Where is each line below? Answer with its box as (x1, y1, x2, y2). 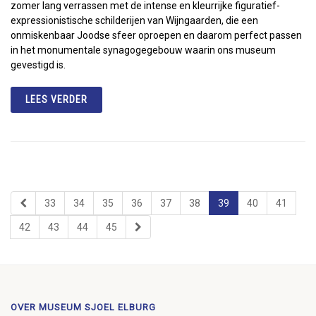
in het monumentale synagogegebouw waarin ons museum (11, 44, 276, 56)
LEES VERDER (25, 93, 87, 105)
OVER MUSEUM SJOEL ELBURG (11, 301, 156, 312)
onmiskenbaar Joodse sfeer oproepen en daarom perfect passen (11, 29, 302, 41)
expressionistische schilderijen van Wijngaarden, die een (11, 14, 258, 26)
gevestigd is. (11, 59, 66, 71)
